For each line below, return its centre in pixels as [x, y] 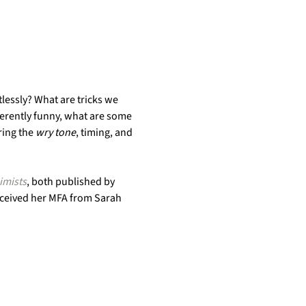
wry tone [55, 133]
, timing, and [105, 133]
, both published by [71, 182]
